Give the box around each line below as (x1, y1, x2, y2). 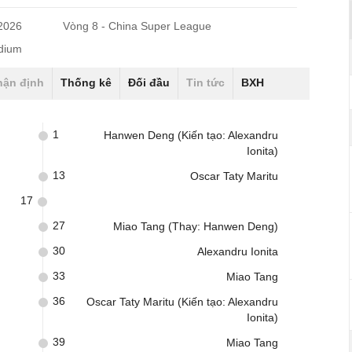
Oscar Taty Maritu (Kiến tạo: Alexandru (86, 295, 278, 308)
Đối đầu (128, 76, 170, 89)
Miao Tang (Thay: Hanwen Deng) (113, 220, 278, 233)
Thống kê (60, 76, 112, 89)
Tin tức (186, 76, 225, 89)
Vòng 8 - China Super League (63, 20, 212, 32)
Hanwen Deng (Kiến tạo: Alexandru (104, 129, 278, 141)
